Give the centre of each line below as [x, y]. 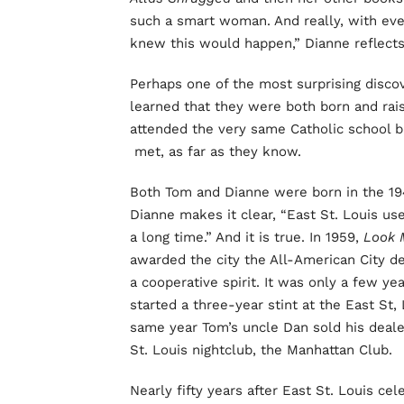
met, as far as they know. [216, 152]
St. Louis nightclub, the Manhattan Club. [261, 350]
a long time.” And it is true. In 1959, [247, 238]
